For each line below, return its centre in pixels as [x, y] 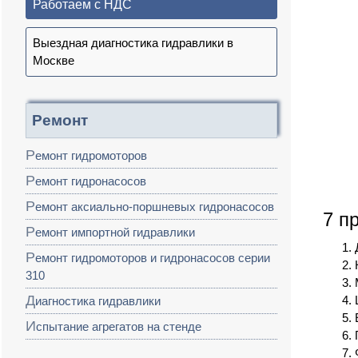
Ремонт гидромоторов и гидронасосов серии [30, 258]
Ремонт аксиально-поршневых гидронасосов [155, 207]
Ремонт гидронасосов [91, 181]
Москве [54, 61]
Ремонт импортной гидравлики [115, 233]
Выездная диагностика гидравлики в [133, 43]
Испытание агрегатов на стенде [119, 327]
